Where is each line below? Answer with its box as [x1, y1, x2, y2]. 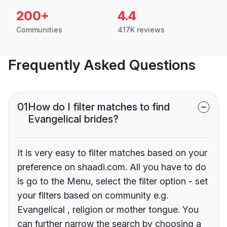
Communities [16, 25, 62, 34]
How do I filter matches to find [28, 101, 170, 113]
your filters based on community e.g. [17, 190, 168, 201]
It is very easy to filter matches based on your [17, 147, 207, 159]
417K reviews [118, 25, 165, 34]
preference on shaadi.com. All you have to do [17, 162, 206, 173]
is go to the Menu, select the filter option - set [17, 176, 208, 187]
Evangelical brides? [28, 113, 119, 126]
